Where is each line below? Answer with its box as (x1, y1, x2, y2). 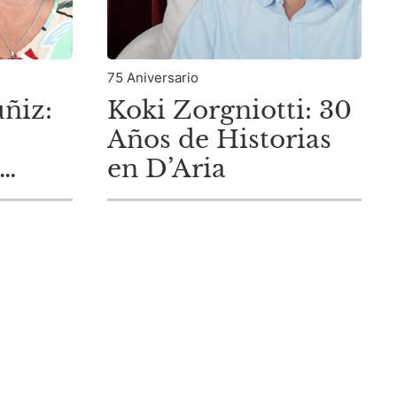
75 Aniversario (107, 68, 199, 86)
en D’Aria (107, 152, 227, 184)
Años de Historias (107, 123, 332, 155)
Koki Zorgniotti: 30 (107, 94, 353, 126)
